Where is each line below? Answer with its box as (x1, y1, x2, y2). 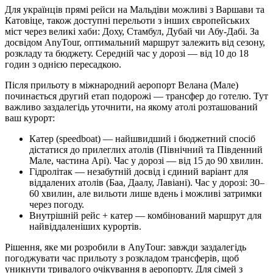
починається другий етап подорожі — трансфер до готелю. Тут (5, 90, 268, 101)
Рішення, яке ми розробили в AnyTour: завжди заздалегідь (5, 241, 246, 252)
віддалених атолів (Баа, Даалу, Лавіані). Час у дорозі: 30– (29, 177, 264, 188)
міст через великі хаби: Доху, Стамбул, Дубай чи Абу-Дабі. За (5, 26, 259, 37)
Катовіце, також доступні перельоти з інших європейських (5, 15, 250, 26)
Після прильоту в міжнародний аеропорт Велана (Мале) (5, 79, 238, 90)
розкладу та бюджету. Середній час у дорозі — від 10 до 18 (5, 48, 249, 58)
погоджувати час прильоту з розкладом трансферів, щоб (5, 252, 239, 263)
